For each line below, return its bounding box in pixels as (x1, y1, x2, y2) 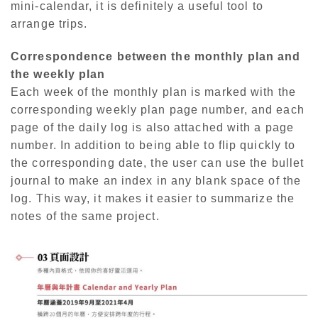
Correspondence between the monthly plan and (11, 50, 301, 62)
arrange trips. (11, 17, 88, 30)
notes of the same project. (11, 209, 160, 222)
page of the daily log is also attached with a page (11, 121, 295, 133)
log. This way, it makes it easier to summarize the (11, 192, 295, 204)
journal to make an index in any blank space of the (11, 174, 302, 187)
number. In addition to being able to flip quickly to (11, 138, 296, 151)
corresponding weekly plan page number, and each (11, 103, 305, 116)
